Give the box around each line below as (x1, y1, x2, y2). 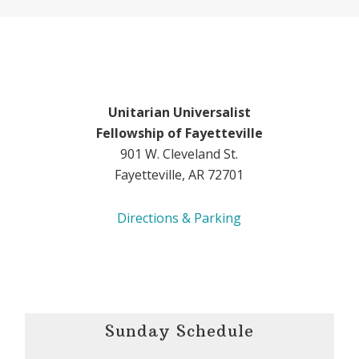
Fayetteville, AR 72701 (115, 166, 244, 184)
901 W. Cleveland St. (120, 145, 239, 163)
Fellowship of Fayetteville (95, 124, 263, 143)
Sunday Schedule (104, 320, 254, 341)
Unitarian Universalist (107, 103, 251, 122)
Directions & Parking (117, 209, 242, 228)
